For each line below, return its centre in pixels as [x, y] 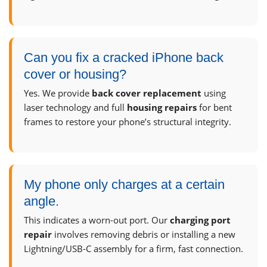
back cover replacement [147, 93]
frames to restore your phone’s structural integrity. [128, 122]
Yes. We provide [58, 93]
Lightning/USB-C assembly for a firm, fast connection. [133, 249]
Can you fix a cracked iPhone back [124, 58]
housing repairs [162, 108]
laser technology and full [75, 108]
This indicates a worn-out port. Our [97, 220]
